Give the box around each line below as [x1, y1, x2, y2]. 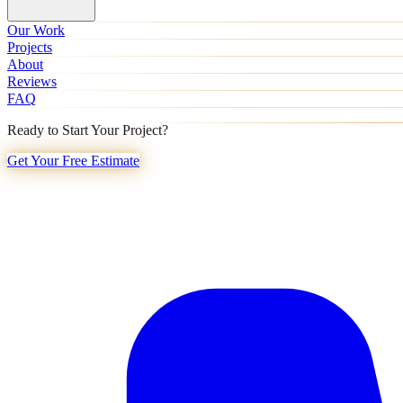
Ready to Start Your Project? [7, 122, 168, 138]
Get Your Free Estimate [7, 153, 139, 168]
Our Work [7, 22, 65, 38]
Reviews [7, 74, 57, 89]
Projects [7, 40, 52, 55]
